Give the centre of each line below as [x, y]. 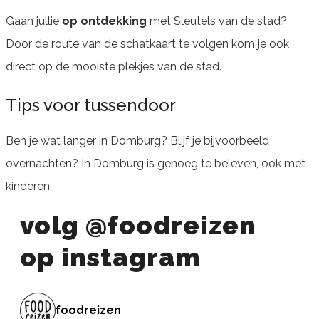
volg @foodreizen [138, 225]
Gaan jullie [34, 21]
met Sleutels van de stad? [217, 21]
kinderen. [29, 186]
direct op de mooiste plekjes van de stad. [114, 66]
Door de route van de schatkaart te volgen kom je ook [147, 43]
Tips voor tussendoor [91, 105]
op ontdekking [104, 21]
